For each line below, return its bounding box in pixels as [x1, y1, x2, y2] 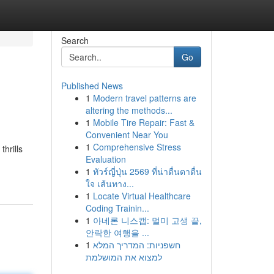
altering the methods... [85, 104, 172, 116]
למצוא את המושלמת [85, 251, 162, 263]
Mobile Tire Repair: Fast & [92, 116, 194, 128]
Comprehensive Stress [92, 141, 181, 153]
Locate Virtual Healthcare [92, 190, 191, 202]
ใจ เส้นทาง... [85, 177, 134, 190]
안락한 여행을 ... [85, 226, 149, 239]
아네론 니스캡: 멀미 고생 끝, [92, 214, 202, 226]
